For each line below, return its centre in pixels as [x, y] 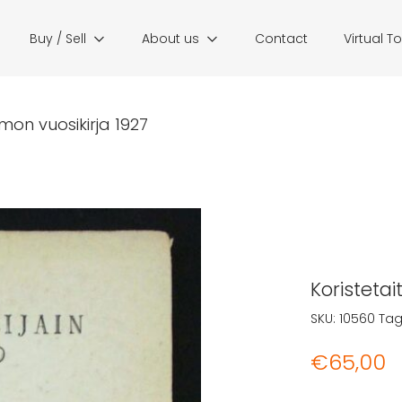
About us [170, 39]
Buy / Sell [58, 39]
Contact [281, 39]
